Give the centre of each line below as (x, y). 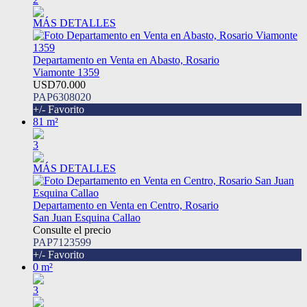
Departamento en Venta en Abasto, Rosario (126, 60)
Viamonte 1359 (66, 73)
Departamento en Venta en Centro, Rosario (126, 206)
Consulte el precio (72, 230)
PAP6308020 (62, 97)
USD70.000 (59, 85)
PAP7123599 (62, 243)
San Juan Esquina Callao (87, 218)
